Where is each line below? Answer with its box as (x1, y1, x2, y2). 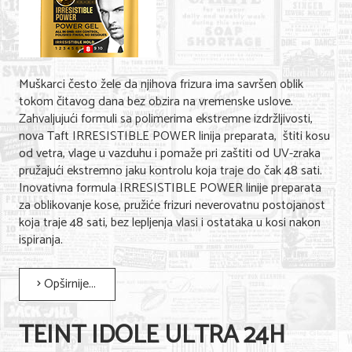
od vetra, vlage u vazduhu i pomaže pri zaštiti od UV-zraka (19, 143, 321, 164)
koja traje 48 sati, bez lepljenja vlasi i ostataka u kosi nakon (19, 212, 321, 233)
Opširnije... (41, 273, 96, 295)
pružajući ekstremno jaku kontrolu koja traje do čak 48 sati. (19, 160, 322, 181)
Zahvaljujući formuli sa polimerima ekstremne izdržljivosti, (19, 108, 313, 130)
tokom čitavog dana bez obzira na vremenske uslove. (19, 91, 293, 112)
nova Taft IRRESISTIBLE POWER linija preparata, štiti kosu (19, 126, 330, 147)
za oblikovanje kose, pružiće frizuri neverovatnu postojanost (19, 195, 325, 216)
